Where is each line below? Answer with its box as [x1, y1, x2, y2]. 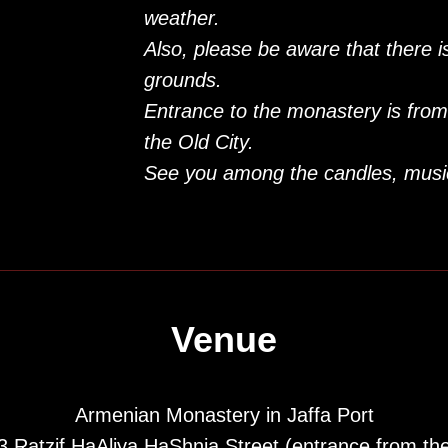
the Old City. [144, 131, 254, 153]
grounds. [144, 69, 222, 91]
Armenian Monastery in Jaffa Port [74, 404, 374, 426]
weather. [144, 7, 220, 29]
